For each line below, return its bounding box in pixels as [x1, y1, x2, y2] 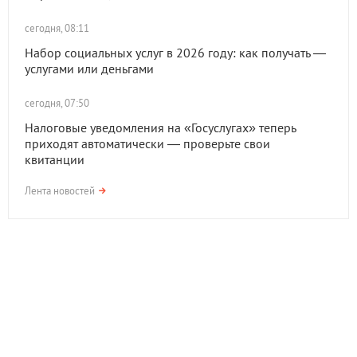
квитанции [25, 151, 84, 167]
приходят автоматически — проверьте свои [25, 135, 270, 151]
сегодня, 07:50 [25, 96, 89, 110]
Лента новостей [25, 184, 95, 198]
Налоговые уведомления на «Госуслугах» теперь [25, 120, 296, 135]
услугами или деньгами [25, 61, 154, 76]
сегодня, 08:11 [25, 22, 89, 35]
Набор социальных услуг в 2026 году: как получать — [25, 45, 326, 61]
